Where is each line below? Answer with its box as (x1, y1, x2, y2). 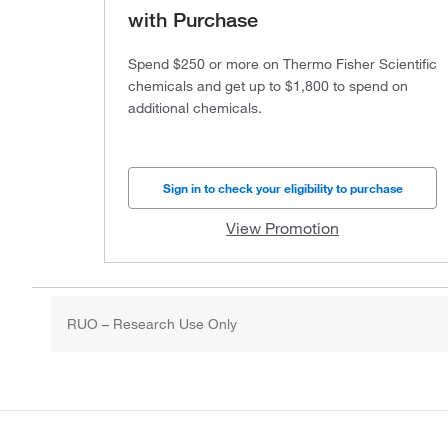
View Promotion (226, 217, 340, 238)
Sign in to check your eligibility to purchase (162, 179, 403, 196)
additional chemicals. (128, 98, 262, 117)
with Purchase (128, 7, 258, 32)
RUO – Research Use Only (67, 314, 238, 333)
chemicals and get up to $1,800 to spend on (128, 76, 408, 95)
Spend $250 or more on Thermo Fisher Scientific (128, 54, 437, 73)
